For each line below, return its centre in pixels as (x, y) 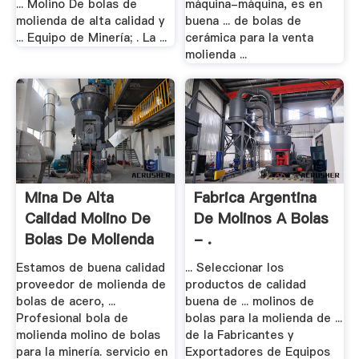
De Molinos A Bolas (262, 219)
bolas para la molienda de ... (264, 318)
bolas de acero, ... (65, 301)
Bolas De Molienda (89, 240)
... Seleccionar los (235, 267)
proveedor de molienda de (91, 284)
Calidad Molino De (87, 219)
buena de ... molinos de (250, 301)
